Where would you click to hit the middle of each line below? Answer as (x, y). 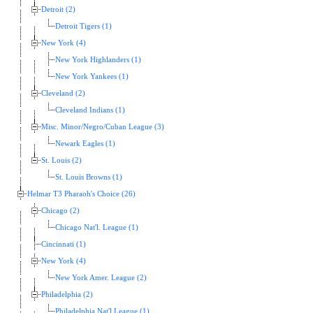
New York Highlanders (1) (98, 60)
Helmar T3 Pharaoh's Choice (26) (81, 194)
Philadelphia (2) (67, 295)
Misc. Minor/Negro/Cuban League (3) (103, 127)
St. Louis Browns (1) (89, 177)
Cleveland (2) (63, 94)
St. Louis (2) (61, 161)
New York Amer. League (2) (101, 278)
